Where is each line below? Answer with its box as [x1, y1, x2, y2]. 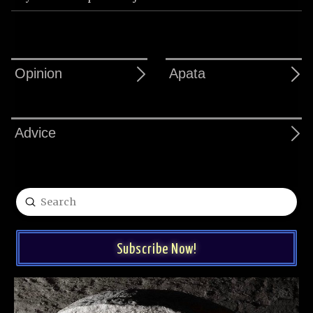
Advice [15, 124, 57, 140]
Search [15, 203, 52, 216]
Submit [29, 194, 67, 208]
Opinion [15, 66, 63, 82]
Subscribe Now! [117, 242, 197, 256]
